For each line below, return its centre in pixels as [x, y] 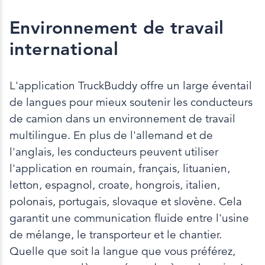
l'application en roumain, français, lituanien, [120, 169]
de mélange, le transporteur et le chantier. [116, 235]
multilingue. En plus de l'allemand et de [111, 135]
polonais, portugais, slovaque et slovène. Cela [126, 202]
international [64, 49]
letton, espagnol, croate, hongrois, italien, [115, 185]
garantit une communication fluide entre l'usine [129, 218]
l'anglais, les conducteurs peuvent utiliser [114, 152]
